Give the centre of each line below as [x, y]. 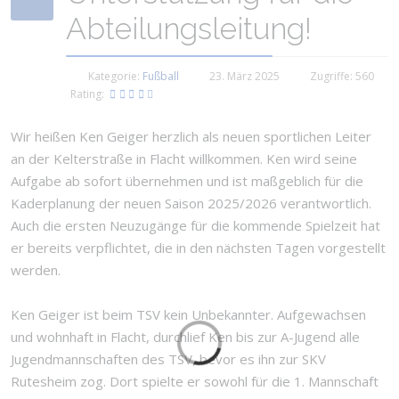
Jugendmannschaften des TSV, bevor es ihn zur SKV [168, 359]
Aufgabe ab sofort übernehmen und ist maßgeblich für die [187, 181]
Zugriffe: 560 [342, 76]
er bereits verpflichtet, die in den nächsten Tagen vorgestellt [198, 248]
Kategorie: [114, 76]
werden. [36, 270]
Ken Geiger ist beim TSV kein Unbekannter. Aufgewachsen [188, 314]
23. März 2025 [244, 76]
